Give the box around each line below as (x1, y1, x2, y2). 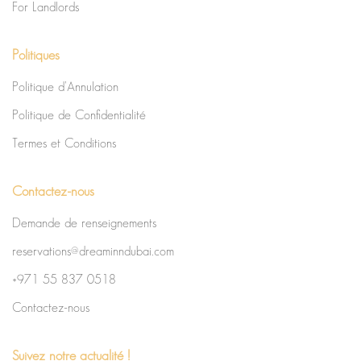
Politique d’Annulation (12, 81, 118, 93)
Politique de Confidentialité (12, 109, 146, 122)
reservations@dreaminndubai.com (12, 245, 174, 258)
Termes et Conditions (12, 137, 116, 150)
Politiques (12, 48, 60, 62)
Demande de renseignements (12, 217, 156, 230)
